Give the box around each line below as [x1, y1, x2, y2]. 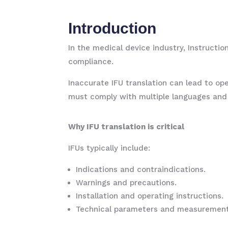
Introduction [68, 20, 157, 37]
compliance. [68, 57, 114, 66]
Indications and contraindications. [76, 165, 206, 174]
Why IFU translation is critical [68, 122, 185, 131]
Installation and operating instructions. [76, 191, 224, 201]
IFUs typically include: [68, 144, 151, 153]
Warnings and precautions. [76, 178, 177, 187]
